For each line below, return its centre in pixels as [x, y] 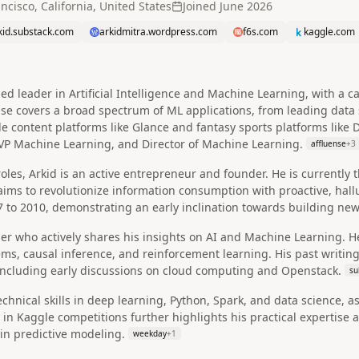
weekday [150, 333]
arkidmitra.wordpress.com [158, 32]
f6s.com [260, 32]
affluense [329, 143]
